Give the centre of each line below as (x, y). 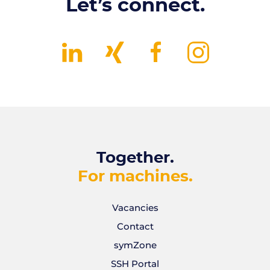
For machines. (135, 176)
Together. (135, 158)
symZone (135, 245)
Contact (135, 226)
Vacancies (135, 207)
